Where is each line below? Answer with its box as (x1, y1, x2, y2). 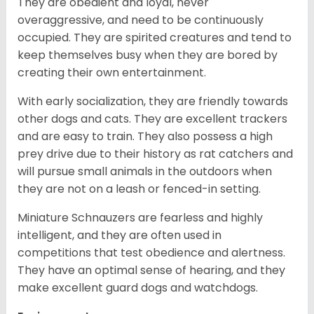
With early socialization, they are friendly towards (18, 93, 288, 110)
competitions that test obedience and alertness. (18, 245, 285, 261)
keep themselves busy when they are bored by (18, 47, 278, 64)
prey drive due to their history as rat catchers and (18, 146, 293, 163)
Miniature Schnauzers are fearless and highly (18, 210, 263, 226)
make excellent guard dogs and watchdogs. (18, 280, 258, 296)
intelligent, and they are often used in (18, 227, 221, 244)
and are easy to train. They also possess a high (18, 128, 273, 145)
